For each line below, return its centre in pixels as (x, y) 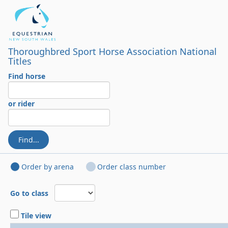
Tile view (35, 216)
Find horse (29, 76)
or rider (21, 104)
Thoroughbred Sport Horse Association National (112, 51)
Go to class (32, 193)
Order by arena (48, 167)
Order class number (132, 167)
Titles (20, 61)
